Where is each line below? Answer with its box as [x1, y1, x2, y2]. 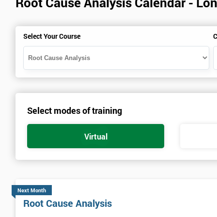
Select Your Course [23, 31, 80, 41]
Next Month [17, 186, 46, 194]
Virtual [84, 131, 108, 141]
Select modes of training [27, 105, 122, 117]
